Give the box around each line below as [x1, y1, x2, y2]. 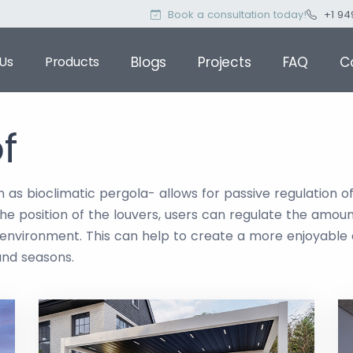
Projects [198, 53, 251, 72]
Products [44, 53, 100, 71]
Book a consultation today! [165, 7, 307, 22]
